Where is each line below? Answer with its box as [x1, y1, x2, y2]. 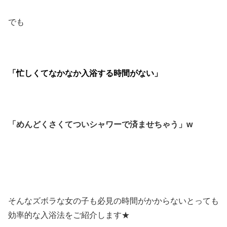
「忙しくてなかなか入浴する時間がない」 [8, 69, 162, 78]
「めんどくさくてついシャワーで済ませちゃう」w [8, 120, 193, 129]
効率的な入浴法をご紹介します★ [8, 211, 130, 220]
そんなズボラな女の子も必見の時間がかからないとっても [8, 197, 219, 206]
